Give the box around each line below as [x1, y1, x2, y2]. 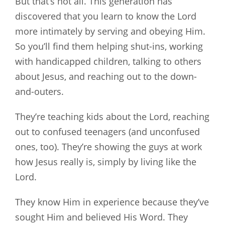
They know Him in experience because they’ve [15, 195, 209, 208]
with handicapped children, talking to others [15, 55, 201, 68]
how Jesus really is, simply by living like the [15, 155, 196, 168]
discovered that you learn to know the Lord [15, 10, 196, 23]
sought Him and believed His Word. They [15, 210, 188, 223]
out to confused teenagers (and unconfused [15, 125, 200, 138]
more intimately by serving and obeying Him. [15, 25, 205, 38]
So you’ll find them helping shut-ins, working [15, 40, 203, 53]
